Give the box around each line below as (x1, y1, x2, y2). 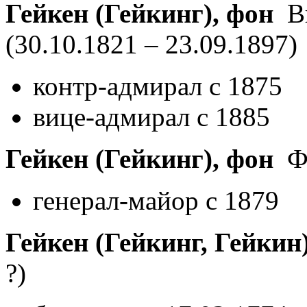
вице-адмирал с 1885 (33, 101, 270, 132)
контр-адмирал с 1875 (33, 71, 282, 101)
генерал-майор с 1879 (33, 185, 279, 215)
